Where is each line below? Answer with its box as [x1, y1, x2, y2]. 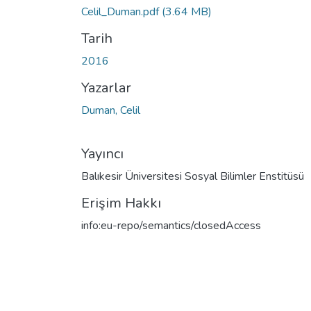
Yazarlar [81, 78, 131, 97]
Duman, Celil [81, 102, 140, 118]
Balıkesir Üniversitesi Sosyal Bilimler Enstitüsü [81, 168, 304, 184]
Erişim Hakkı [81, 193, 161, 212]
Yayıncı [81, 144, 124, 163]
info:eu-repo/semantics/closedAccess [81, 217, 261, 233]
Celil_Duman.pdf [81, 3, 162, 19]
